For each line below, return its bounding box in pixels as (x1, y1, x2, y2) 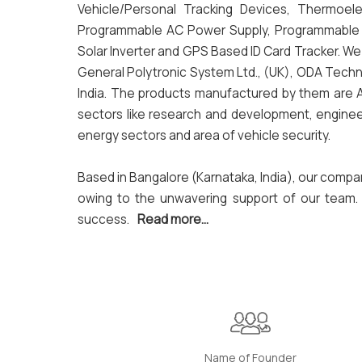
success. (78, 211, 132, 228)
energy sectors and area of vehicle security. (78, 127, 330, 144)
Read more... (137, 211, 208, 228)
